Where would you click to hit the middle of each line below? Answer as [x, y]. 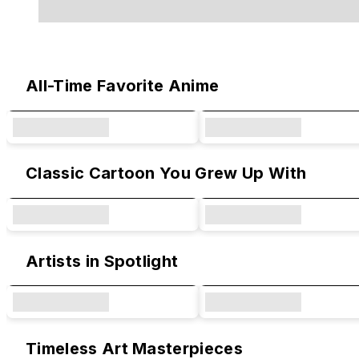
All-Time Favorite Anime [123, 86]
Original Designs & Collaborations [162, 49]
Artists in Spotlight [102, 261]
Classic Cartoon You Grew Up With [166, 173]
